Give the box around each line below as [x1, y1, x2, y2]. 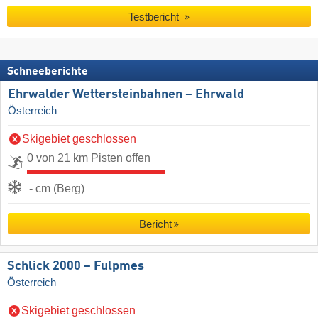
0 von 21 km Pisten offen [27, 151, 150, 164]
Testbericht [128, 11, 182, 23]
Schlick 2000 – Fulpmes [7, 259, 144, 273]
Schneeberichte [7, 65, 88, 77]
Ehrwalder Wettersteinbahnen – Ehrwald [8, 87, 244, 101]
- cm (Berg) [29, 182, 84, 194]
